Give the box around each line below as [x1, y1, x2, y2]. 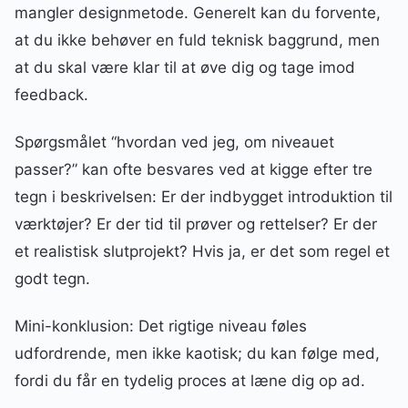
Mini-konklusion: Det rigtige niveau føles [15, 317, 307, 336]
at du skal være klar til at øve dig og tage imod [15, 58, 355, 77]
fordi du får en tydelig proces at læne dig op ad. [15, 372, 365, 391]
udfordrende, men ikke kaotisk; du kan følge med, [15, 344, 380, 363]
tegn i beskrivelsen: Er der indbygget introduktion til [15, 188, 393, 207]
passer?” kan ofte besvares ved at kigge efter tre [15, 160, 372, 179]
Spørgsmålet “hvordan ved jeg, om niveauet [15, 133, 334, 152]
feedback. [15, 86, 88, 105]
